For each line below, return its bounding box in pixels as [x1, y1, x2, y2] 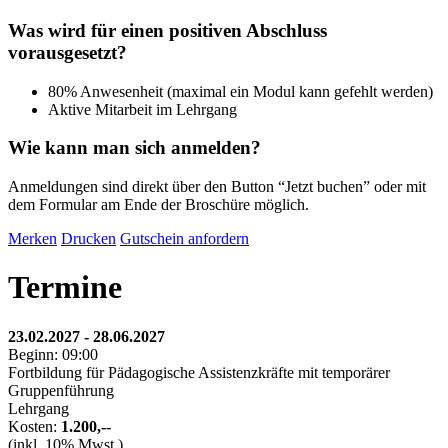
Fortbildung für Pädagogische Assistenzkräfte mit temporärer [8, 363, 390, 381]
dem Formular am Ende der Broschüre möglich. [8, 195, 309, 213]
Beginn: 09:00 [8, 345, 98, 363]
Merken [8, 229, 57, 247]
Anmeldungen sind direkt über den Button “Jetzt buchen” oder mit [8, 177, 426, 195]
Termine [8, 269, 122, 306]
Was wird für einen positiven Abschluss [8, 19, 327, 41]
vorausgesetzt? [8, 41, 127, 63]
